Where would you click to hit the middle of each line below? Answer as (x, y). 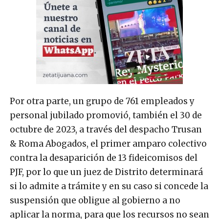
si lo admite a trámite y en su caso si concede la (109, 186)
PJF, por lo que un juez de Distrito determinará (106, 172)
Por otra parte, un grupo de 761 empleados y (102, 101)
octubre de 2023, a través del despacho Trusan (106, 129)
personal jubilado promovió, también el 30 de (106, 115)
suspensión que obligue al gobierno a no (95, 200)
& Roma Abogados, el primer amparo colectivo (108, 143)
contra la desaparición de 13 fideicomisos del (104, 158)
